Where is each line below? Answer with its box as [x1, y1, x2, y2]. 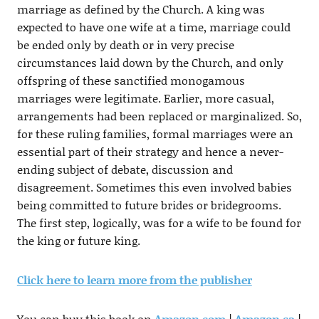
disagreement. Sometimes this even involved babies [16, 179, 292, 196]
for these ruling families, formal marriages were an [16, 125, 293, 142]
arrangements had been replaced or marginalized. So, [16, 108, 302, 125]
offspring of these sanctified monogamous [16, 72, 245, 89]
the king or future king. [16, 232, 140, 249]
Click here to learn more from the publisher [16, 271, 252, 288]
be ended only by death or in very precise [16, 36, 234, 53]
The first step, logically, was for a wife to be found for [16, 214, 301, 231]
